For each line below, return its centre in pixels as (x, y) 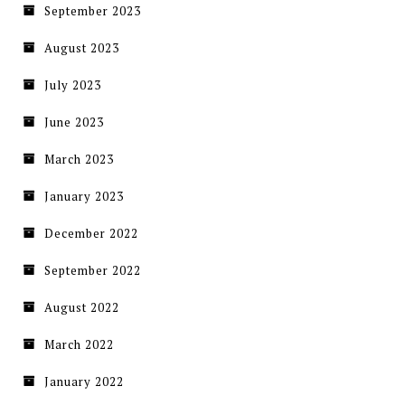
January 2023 (84, 197)
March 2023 (79, 160)
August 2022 (82, 308)
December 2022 (91, 234)
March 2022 (79, 345)
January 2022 (84, 382)
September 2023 (93, 11)
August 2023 (82, 48)
